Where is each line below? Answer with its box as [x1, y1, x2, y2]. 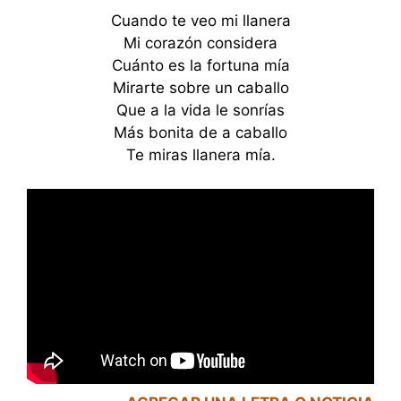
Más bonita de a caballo [114, 123, 287, 141]
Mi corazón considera [124, 33, 277, 52]
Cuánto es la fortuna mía [111, 55, 290, 74]
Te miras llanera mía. [125, 145, 276, 164]
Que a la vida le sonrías [116, 100, 285, 119]
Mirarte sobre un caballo [112, 78, 289, 97]
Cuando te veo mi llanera [110, 11, 291, 30]
